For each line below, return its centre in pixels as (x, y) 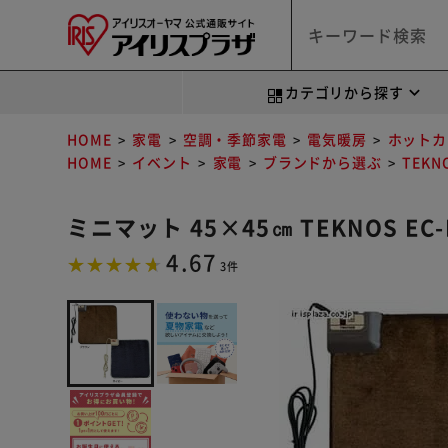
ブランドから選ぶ (322, 162)
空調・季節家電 (234, 139)
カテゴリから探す (344, 92)
